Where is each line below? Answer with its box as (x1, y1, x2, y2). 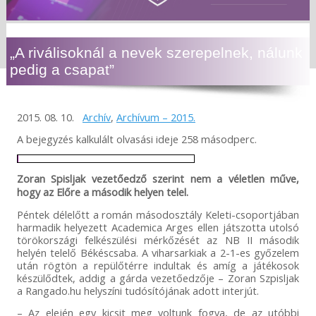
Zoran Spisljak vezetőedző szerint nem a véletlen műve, (16, 171, 300, 186)
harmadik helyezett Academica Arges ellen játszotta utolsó (16, 220, 300, 235)
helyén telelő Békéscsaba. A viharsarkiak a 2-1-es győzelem (16, 245, 300, 260)
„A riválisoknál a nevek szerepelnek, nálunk (9, 44, 303, 61)
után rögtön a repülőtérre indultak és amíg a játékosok (16, 258, 300, 273)
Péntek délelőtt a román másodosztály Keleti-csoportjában (16, 207, 300, 222)
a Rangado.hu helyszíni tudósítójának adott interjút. (16, 284, 259, 298)
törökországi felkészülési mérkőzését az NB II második (16, 233, 300, 248)
